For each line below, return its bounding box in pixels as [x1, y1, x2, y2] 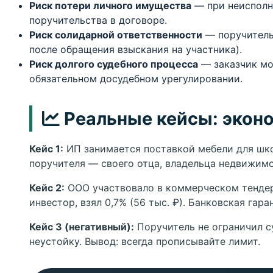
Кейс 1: [29, 143, 63, 155]
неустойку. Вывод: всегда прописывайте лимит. [29, 235, 260, 247]
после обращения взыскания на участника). [29, 43, 242, 55]
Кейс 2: [29, 182, 65, 194]
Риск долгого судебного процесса [29, 58, 198, 70]
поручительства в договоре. [29, 14, 167, 26]
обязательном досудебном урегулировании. [29, 73, 243, 85]
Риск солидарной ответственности [29, 29, 202, 41]
